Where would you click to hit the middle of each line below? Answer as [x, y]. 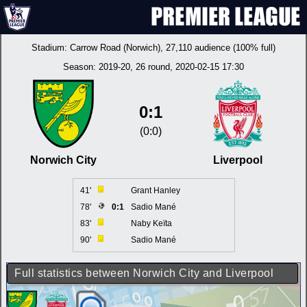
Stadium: [51, 48]
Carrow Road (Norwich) [115, 48]
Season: [81, 67]
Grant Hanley [155, 191]
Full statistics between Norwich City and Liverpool [144, 273]
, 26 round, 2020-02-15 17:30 [187, 67]
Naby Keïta [151, 223]
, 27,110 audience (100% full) [218, 48]
